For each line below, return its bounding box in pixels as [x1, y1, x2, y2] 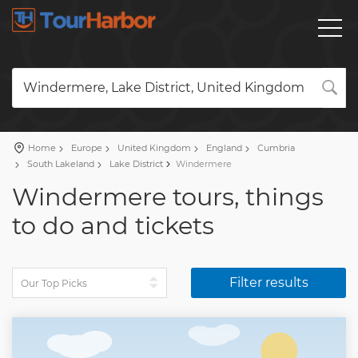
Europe [69, 142, 102, 153]
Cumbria [255, 142, 295, 153]
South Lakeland [25, 158, 94, 169]
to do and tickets [12, 211, 214, 241]
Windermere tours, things [12, 182, 324, 212]
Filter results [229, 275, 308, 290]
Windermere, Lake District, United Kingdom [23, 80, 304, 95]
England [204, 142, 242, 153]
